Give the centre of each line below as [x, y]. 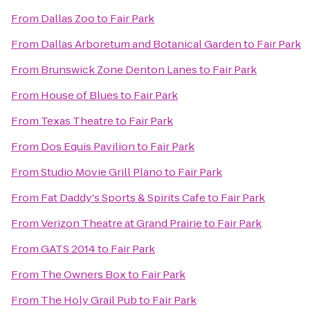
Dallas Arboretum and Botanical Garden [141, 44]
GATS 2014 [68, 249]
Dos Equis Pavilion [88, 146]
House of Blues [80, 95]
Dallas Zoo [68, 18]
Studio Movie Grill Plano [102, 172]
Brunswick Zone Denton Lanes [119, 70]
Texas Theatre [77, 121]
